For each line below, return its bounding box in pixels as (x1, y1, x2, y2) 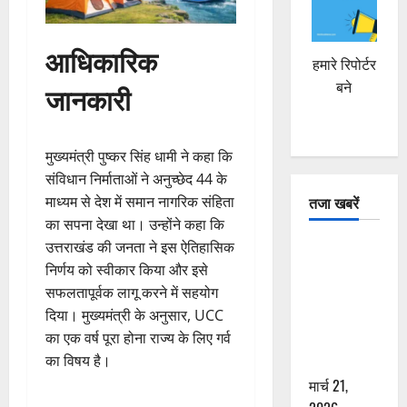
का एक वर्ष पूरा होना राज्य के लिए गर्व (45, 327, 231, 348)
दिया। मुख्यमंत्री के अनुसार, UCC (45, 304, 223, 325)
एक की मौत (308, 351, 367, 373)
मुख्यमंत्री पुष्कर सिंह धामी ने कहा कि (45, 145, 233, 166)
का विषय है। (45, 350, 111, 371)
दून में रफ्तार (308, 237, 370, 260)
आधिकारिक (45, 39, 157, 81)
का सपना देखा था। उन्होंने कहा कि (45, 213, 224, 234)
